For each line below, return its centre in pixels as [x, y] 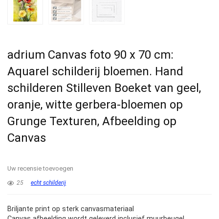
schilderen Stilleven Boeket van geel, [104, 88]
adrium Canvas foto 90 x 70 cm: [90, 55]
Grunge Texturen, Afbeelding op [92, 121]
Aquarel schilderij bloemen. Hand [95, 72]
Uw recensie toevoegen [40, 169]
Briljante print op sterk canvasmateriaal [71, 209]
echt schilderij [48, 183]
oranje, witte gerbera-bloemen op [95, 105]
